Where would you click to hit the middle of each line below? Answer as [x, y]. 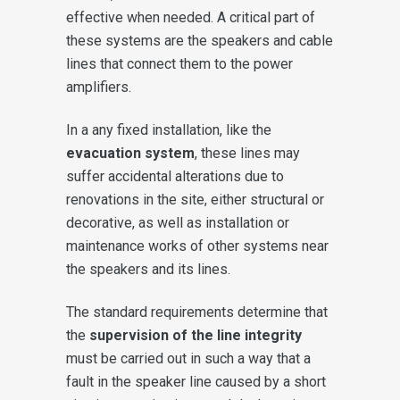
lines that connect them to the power [179, 63]
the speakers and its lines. [148, 269]
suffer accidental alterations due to [175, 176]
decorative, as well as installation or [178, 222]
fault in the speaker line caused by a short [196, 381]
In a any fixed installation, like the [169, 129]
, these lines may [247, 153]
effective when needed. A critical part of [191, 17]
